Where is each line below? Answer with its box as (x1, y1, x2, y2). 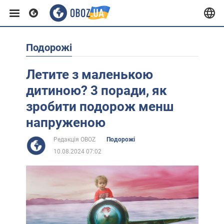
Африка (7, 146, 40, 157)
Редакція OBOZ (53, 136, 95, 143)
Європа (7, 47, 38, 58)
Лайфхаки (7, 212, 50, 223)
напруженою (25, 115, 105, 130)
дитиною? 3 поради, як (25, 83, 167, 98)
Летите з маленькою (25, 67, 153, 82)
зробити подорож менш (25, 99, 174, 114)
